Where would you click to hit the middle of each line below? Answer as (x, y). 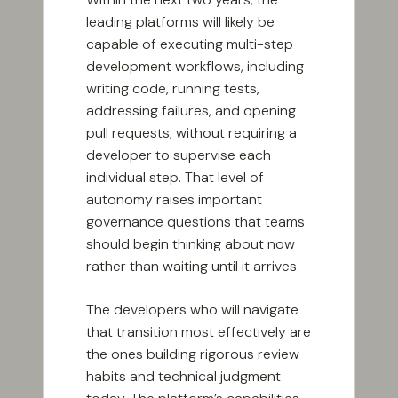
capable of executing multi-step (190, 44)
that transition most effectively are (199, 332)
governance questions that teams (195, 222)
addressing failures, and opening (191, 111)
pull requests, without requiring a (191, 133)
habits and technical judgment (183, 377)
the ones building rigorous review (193, 354)
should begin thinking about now (191, 244)
